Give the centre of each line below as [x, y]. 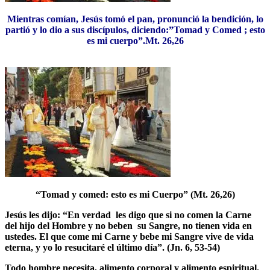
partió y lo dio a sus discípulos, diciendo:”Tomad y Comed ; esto [135, 30]
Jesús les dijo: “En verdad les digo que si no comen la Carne [128, 215]
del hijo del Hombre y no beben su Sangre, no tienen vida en [128, 225]
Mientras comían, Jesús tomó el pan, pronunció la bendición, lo [135, 19]
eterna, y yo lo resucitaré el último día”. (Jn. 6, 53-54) [112, 247]
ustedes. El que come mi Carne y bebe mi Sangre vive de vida [129, 236]
